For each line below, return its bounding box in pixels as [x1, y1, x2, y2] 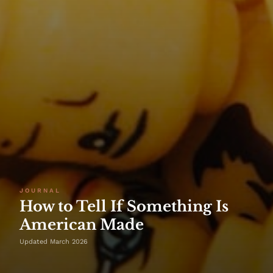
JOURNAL [19, 186, 61, 194]
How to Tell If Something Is [19, 197, 229, 215]
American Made [19, 215, 144, 233]
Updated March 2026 [19, 237, 88, 246]
